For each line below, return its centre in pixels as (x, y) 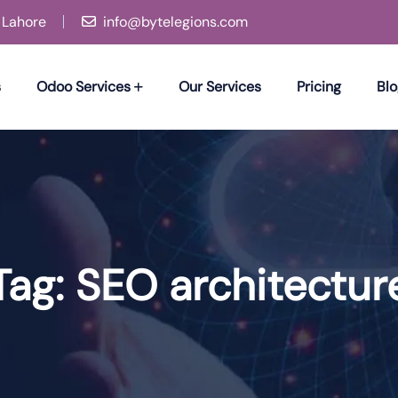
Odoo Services (83, 86)
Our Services (219, 86)
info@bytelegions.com (175, 22)
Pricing (318, 86)
